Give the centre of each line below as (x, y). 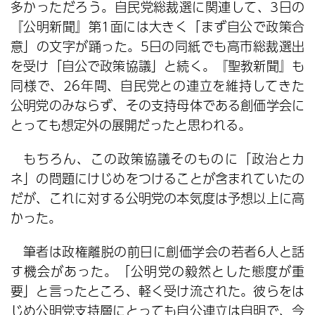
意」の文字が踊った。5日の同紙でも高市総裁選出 (157, 46)
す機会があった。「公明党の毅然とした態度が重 (157, 271)
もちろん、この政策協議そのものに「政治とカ (164, 159)
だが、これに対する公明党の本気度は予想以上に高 (157, 198)
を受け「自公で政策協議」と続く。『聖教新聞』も (157, 66)
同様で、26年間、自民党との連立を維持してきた (157, 85)
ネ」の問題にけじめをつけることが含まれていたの (157, 178)
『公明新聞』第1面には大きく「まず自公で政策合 (157, 26)
